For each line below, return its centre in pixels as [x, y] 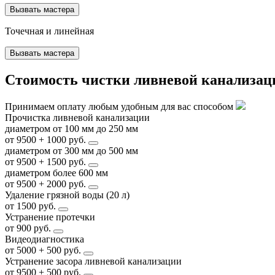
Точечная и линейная [49, 31]
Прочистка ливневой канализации [77, 118]
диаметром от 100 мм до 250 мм [72, 129]
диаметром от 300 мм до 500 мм [72, 151]
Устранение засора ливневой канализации [93, 261]
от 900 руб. [29, 228]
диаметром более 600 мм [56, 173]
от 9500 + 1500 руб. [47, 162]
